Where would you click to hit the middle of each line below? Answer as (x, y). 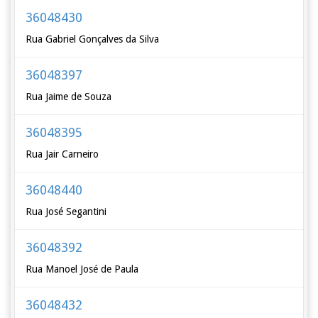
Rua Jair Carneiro (62, 154)
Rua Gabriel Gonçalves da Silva (93, 39)
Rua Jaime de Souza (69, 97)
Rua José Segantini (66, 212)
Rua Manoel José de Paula (82, 269)
